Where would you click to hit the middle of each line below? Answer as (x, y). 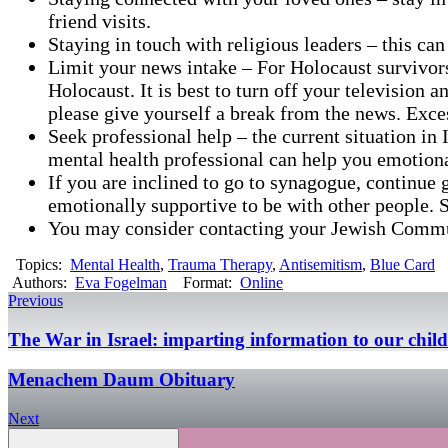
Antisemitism (320, 264)
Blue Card (402, 264)
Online (261, 282)
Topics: (41, 264)
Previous (35, 300)
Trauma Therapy (220, 264)
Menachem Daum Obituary (121, 380)
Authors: (41, 282)
